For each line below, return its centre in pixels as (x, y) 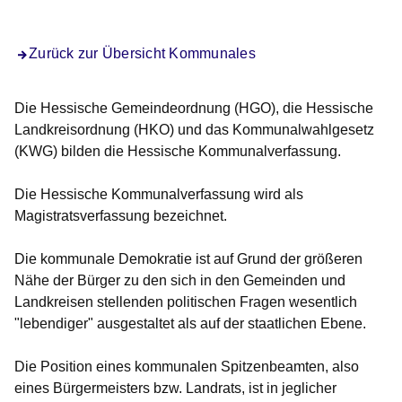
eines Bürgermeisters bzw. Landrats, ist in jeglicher (175, 389)
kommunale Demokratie (118, 259)
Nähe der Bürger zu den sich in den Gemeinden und (180, 281)
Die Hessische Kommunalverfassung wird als (159, 195)
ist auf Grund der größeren (279, 259)
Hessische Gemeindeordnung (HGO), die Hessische (207, 109)
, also (342, 367)
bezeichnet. (190, 216)
